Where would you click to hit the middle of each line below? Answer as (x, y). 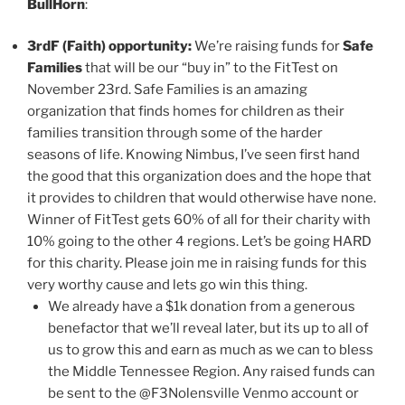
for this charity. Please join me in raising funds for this (197, 264)
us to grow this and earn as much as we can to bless (210, 350)
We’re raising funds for (268, 47)
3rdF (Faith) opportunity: (111, 47)
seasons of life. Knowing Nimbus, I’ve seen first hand (193, 155)
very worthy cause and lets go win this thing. (167, 285)
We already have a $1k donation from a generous (201, 307)
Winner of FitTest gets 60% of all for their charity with (199, 220)
